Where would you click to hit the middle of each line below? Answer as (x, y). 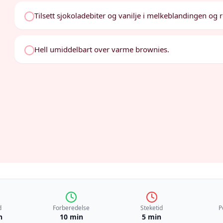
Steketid (152, 208)
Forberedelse (71, 208)
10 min (71, 217)
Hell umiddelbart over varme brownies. (102, 49)
